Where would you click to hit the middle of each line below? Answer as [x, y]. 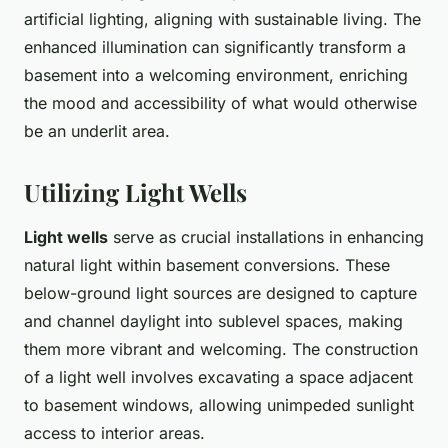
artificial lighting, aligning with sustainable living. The [222, 19]
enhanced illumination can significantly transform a [215, 47]
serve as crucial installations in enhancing [266, 237]
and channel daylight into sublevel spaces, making [213, 321]
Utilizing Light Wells [135, 192]
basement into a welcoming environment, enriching [216, 75]
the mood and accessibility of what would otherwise [220, 103]
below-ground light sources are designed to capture [220, 293]
